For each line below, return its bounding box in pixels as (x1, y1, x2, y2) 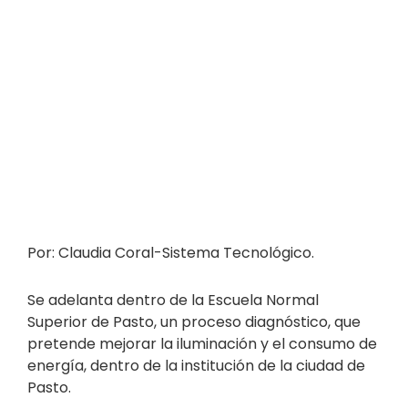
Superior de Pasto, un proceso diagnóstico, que (27, 311, 361, 333)
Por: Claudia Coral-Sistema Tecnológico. (27, 242, 314, 264)
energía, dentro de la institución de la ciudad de (27, 355, 365, 377)
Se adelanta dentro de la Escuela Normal (27, 290, 319, 311)
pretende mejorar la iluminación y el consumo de (27, 333, 377, 355)
